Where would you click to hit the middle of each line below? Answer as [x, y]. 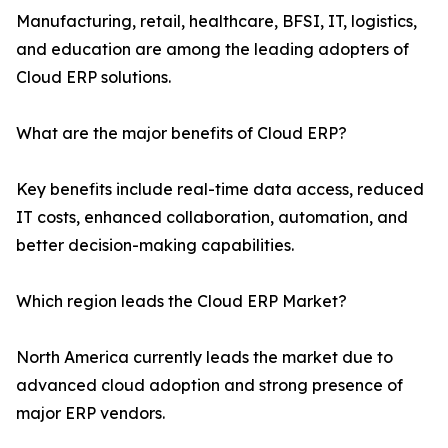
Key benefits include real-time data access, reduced [220, 189]
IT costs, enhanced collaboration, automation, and [212, 217]
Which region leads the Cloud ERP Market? [181, 301]
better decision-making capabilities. [155, 245]
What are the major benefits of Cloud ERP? [181, 133]
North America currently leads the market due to [204, 357]
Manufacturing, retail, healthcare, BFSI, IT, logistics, [216, 21]
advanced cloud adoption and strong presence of [209, 385]
